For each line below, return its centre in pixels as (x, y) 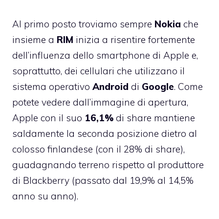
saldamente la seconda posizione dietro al (105, 133)
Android (110, 86)
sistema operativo (52, 86)
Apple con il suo (48, 118)
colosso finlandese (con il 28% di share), (99, 149)
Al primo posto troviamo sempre (83, 24)
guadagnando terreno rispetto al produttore (108, 164)
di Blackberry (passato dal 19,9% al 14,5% (103, 180)
